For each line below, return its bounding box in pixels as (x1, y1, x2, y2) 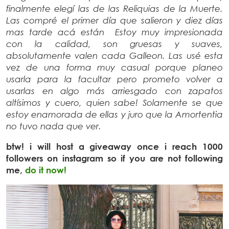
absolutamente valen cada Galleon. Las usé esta (6, 50, 223, 61)
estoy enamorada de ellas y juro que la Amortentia (6, 108, 223, 120)
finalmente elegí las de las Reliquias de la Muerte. (6, 3, 223, 14)
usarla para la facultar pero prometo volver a (6, 73, 223, 84)
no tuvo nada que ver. (6, 120, 101, 131)
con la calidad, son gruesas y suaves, (6, 38, 223, 49)
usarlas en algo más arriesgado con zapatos (6, 85, 223, 96)
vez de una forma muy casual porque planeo (6, 61, 223, 73)
